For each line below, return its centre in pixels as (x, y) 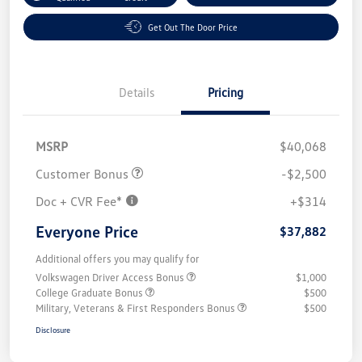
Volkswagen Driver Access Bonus (111, 277)
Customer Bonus (84, 173)
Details (137, 92)
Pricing (225, 92)
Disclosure (53, 329)
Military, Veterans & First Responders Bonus (137, 307)
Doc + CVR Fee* (80, 201)
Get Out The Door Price (193, 27)
